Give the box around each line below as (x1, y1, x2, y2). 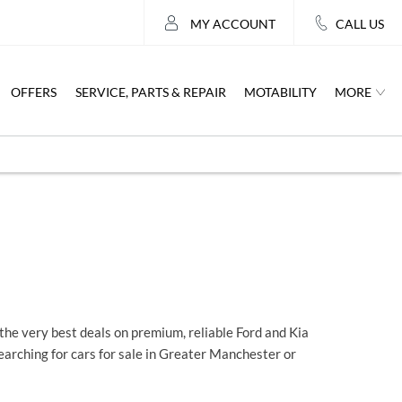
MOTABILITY (243, 83, 317, 100)
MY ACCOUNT (190, 15, 275, 31)
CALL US (336, 15, 384, 31)
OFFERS (11, 83, 57, 100)
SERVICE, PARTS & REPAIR (74, 83, 226, 100)
